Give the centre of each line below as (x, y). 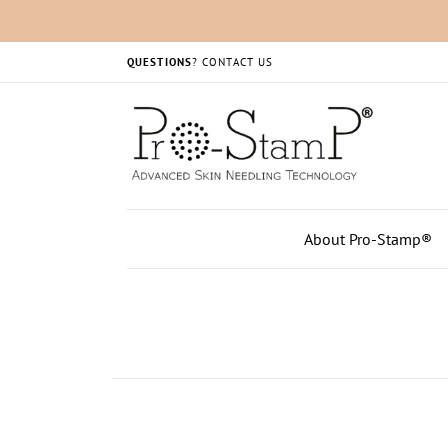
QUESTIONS (159, 62)
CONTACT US (238, 62)
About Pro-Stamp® (367, 239)
